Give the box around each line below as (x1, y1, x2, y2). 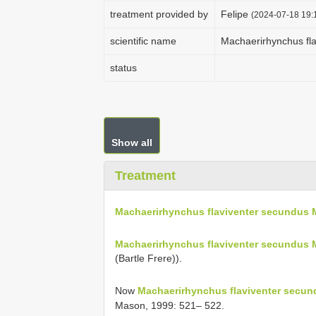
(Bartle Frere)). (115, 253, 182, 265)
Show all (111, 137, 152, 148)
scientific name (110, 35, 176, 47)
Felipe (221, 8, 251, 20)
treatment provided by (110, 8, 208, 20)
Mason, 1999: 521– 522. (115, 299, 224, 311)
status (110, 62, 137, 73)
